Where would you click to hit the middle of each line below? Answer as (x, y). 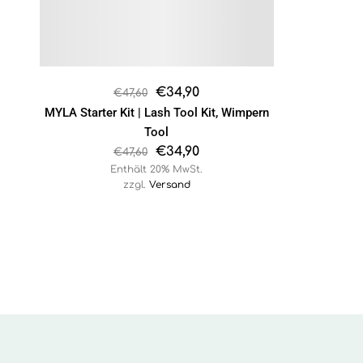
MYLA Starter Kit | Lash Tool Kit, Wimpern (156, 113)
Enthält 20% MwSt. (157, 170)
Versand (169, 185)
